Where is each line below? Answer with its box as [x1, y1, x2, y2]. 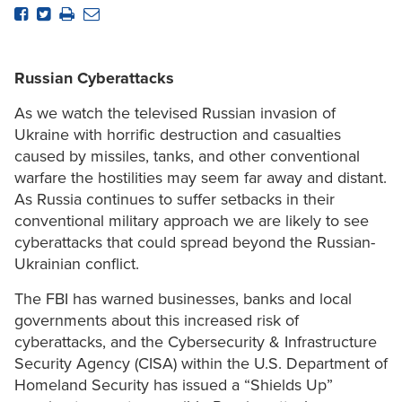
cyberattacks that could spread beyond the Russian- [14, 232, 375, 253]
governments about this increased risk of [14, 310, 299, 331]
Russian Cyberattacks [14, 68, 174, 89]
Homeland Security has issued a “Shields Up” [14, 375, 333, 396]
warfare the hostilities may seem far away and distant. [14, 168, 387, 188]
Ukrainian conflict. [14, 254, 139, 275]
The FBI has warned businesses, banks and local [14, 289, 352, 310]
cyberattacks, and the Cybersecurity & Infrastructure [14, 332, 377, 353]
